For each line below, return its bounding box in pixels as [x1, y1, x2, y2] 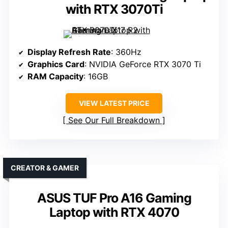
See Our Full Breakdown [68, 115, 160, 126]
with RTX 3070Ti [65, 2, 163, 17]
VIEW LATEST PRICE [78, 99, 150, 108]
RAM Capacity [27, 71, 83, 82]
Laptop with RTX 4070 [49, 205, 179, 220]
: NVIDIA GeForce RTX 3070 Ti [84, 59, 201, 70]
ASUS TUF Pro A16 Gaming [37, 190, 191, 206]
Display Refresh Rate [27, 47, 111, 58]
